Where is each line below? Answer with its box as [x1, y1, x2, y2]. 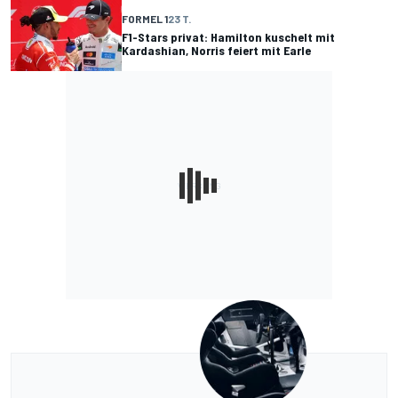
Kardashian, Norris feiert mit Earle [122, 42, 311, 58]
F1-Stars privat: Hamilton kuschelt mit [122, 28, 335, 44]
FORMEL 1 [122, 12, 168, 25]
